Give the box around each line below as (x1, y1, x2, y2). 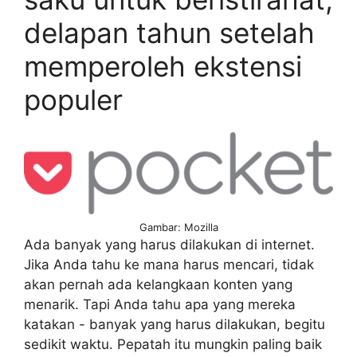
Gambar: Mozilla (139, 220, 218, 233)
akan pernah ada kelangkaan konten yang (24, 276, 292, 292)
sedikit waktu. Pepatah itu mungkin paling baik (24, 335, 322, 352)
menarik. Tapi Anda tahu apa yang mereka (24, 296, 296, 312)
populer (24, 83, 123, 117)
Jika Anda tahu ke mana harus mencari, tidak (24, 256, 314, 273)
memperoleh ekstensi (24, 49, 302, 84)
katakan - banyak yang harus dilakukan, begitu (24, 316, 325, 332)
